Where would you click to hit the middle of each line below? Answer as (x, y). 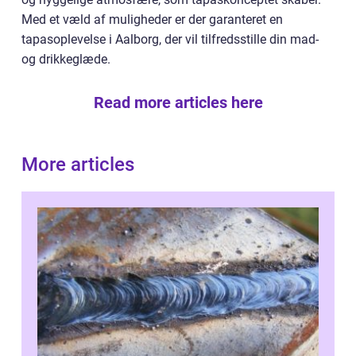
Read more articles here (178, 103)
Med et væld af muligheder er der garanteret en (152, 20)
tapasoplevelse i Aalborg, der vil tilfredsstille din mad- (170, 40)
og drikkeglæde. (66, 60)
